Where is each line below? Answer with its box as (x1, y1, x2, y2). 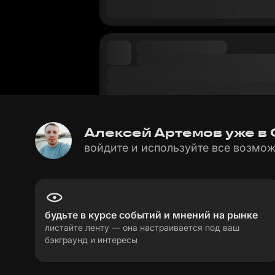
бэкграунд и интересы (45, 234, 137, 245)
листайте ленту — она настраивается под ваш (45, 222, 239, 233)
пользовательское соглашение (102, 250, 215, 259)
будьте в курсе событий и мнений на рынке (45, 209, 258, 221)
